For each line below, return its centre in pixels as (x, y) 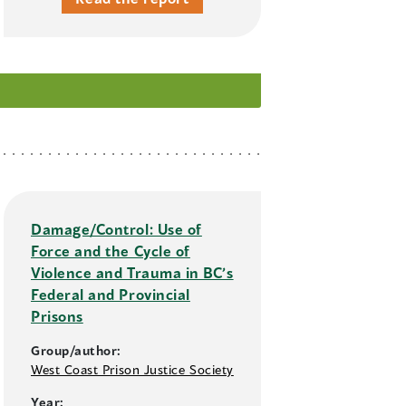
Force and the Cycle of (111, 251)
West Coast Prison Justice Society (132, 370)
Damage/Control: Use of (116, 229)
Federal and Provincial (111, 295)
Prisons (57, 316)
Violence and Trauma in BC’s (132, 273)
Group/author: (77, 351)
